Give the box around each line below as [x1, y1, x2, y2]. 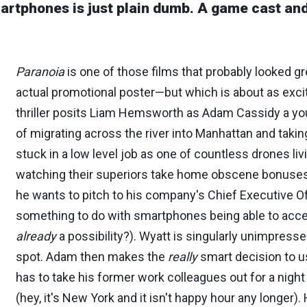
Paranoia [16, 64, 64, 79]
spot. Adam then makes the [16, 249, 168, 264]
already [16, 229, 56, 243]
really [168, 249, 197, 264]
